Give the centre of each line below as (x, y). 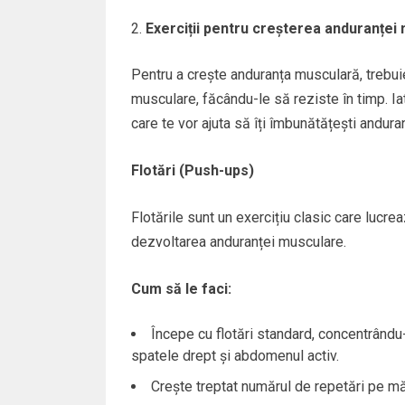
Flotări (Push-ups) (192, 170)
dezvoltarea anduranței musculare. (238, 241)
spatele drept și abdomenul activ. (235, 355)
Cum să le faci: (181, 288)
